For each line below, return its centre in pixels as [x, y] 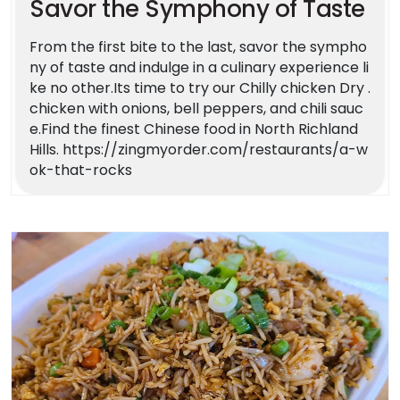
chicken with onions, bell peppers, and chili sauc [196, 108]
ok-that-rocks [81, 170]
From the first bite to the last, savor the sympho [198, 46]
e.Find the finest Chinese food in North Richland [194, 129]
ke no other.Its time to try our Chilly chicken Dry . [200, 87]
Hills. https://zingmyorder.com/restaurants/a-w [199, 149]
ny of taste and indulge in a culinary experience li [199, 67]
